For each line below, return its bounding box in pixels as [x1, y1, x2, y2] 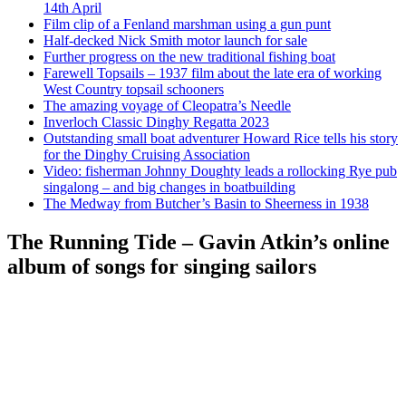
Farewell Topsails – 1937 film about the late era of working [43, 64, 382, 81]
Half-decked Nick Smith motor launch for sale [43, 32, 307, 48]
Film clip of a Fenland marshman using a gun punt [43, 15, 331, 32]
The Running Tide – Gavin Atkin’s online [7, 229, 390, 254]
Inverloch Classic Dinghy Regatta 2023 [43, 113, 269, 130]
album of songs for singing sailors [7, 254, 316, 278]
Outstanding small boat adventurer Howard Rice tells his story [43, 130, 398, 146]
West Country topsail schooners [43, 81, 224, 97]
